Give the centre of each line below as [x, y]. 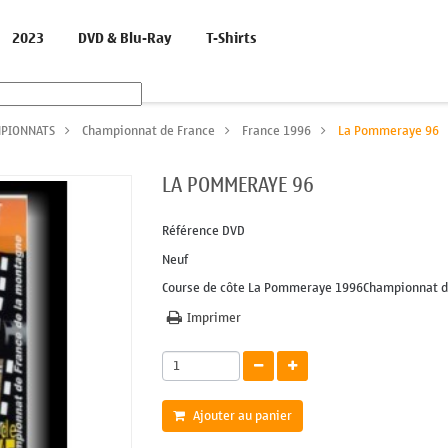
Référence [190, 230]
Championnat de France [148, 130]
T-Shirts [230, 38]
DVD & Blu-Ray [124, 38]
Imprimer [213, 317]
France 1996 [276, 130]
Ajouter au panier [242, 415]
